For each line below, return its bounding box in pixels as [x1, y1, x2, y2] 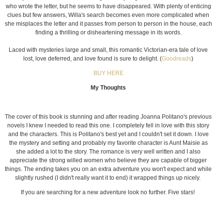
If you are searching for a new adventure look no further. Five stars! [20, 188, 196, 196]
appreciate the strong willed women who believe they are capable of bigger [10, 156, 207, 164]
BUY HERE [93, 69, 124, 77]
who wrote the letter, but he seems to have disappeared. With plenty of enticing [5, 2, 211, 10]
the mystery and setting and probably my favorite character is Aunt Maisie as [9, 139, 208, 146]
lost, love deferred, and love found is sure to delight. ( [23, 55, 162, 62]
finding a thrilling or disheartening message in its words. [35, 29, 182, 36]
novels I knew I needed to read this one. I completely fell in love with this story [7, 122, 210, 129]
